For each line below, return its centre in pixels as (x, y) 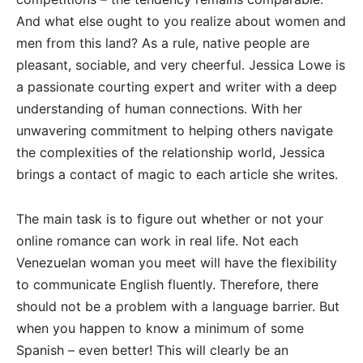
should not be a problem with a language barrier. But (178, 307)
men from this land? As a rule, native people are (163, 43)
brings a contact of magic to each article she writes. (177, 175)
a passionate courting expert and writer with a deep (177, 87)
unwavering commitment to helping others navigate (175, 131)
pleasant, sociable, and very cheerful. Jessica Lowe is (181, 65)
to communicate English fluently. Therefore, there (167, 285)
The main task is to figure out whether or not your (170, 219)
